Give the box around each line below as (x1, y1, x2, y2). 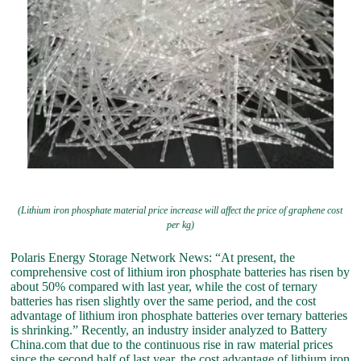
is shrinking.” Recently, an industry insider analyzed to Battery (10, 323, 328, 338)
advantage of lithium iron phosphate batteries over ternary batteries (10, 309, 348, 323)
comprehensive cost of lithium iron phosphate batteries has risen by (10, 265, 351, 280)
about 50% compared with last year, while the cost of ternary (10, 280, 318, 294)
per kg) (166, 219, 194, 231)
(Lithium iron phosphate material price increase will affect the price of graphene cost (18, 205, 343, 217)
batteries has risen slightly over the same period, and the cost (10, 294, 317, 309)
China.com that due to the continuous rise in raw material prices (10, 338, 334, 352)
